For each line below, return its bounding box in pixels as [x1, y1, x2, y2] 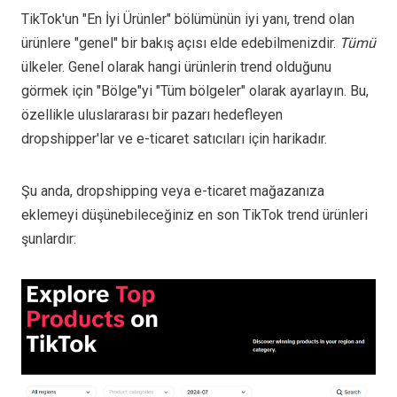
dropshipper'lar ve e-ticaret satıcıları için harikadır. [21, 129, 327, 147]
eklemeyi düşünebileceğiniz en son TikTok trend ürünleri [21, 206, 368, 223]
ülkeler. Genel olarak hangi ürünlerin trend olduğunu [21, 58, 331, 75]
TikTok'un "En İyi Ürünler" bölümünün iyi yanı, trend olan [21, 10, 354, 27]
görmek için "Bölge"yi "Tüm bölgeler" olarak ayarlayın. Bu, [21, 82, 369, 99]
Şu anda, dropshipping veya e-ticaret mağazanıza [21, 182, 324, 199]
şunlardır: [21, 230, 76, 247]
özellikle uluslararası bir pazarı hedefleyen [21, 105, 283, 123]
